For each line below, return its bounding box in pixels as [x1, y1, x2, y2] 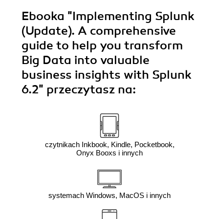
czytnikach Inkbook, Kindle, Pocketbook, [44, 140, 175, 149]
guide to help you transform [22, 38, 183, 53]
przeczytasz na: [46, 82, 136, 97]
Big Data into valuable [22, 52, 150, 67]
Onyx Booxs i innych [76, 148, 143, 157]
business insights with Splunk [22, 67, 192, 82]
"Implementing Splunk [65, 8, 195, 23]
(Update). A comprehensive [22, 23, 176, 38]
